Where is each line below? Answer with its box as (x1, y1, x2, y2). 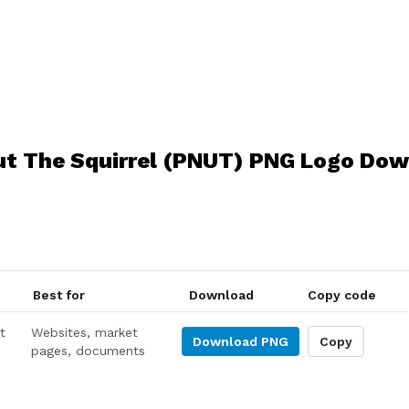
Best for (32, 288, 85, 302)
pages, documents (31, 343, 146, 358)
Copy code (307, 288, 376, 302)
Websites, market (31, 325, 139, 340)
